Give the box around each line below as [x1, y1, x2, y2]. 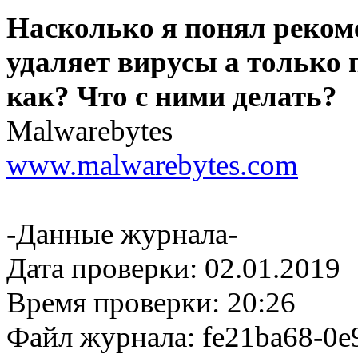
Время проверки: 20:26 [6, 286, 296, 320]
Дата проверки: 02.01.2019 [6, 252, 340, 285]
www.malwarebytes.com [6, 149, 298, 182]
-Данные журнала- [6, 217, 237, 251]
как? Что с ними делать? [6, 80, 337, 113]
